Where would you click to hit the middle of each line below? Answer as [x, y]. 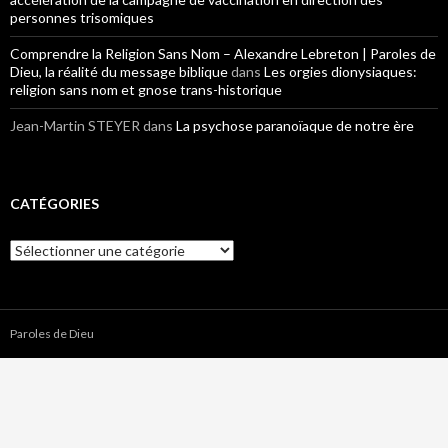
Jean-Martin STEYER [75, 125]
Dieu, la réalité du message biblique [119, 71]
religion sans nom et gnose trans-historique [146, 89]
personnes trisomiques [82, 17]
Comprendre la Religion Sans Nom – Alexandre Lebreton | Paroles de [223, 53]
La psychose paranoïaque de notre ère [295, 125]
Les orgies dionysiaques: [340, 71]
